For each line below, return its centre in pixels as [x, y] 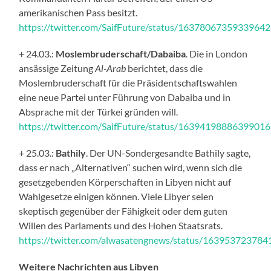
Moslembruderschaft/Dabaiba [121, 53]
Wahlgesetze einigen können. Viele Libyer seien [116, 196]
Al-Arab [111, 68]
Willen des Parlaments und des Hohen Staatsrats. [121, 225]
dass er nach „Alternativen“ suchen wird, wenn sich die [131, 167]
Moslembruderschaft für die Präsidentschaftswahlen [128, 82]
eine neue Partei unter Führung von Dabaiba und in [125, 97]
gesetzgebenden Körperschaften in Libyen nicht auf [125, 181]
